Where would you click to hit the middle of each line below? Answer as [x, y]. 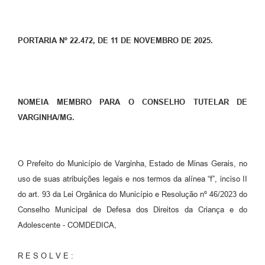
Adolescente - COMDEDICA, [67, 225]
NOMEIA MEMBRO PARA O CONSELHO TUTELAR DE [132, 102]
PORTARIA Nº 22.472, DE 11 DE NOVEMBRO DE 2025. [115, 41]
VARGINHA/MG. [46, 118]
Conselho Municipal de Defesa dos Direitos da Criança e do [132, 210]
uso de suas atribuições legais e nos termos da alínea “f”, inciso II [132, 179]
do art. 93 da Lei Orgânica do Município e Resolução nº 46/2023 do [132, 195]
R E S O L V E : [46, 256]
